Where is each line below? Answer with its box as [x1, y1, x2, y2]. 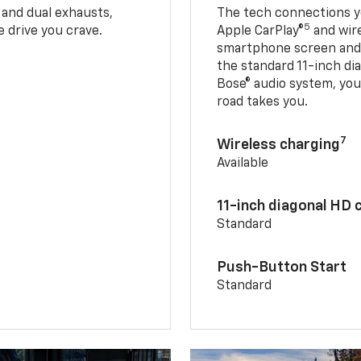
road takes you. [217, 95, 309, 109]
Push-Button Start [217, 259, 347, 275]
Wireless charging [217, 137, 341, 152]
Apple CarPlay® [217, 24, 305, 38]
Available [217, 156, 269, 170]
